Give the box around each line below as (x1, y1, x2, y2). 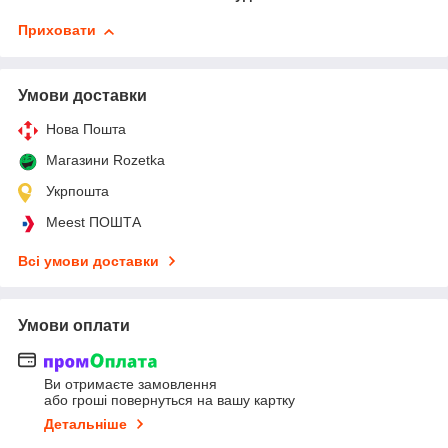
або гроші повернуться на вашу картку (44, 391, 295, 408)
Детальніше (44, 415, 127, 432)
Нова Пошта (46, 121, 126, 138)
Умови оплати (18, 317, 130, 335)
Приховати (18, 22, 96, 39)
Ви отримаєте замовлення (44, 375, 217, 392)
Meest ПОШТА (46, 214, 141, 231)
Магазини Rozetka (46, 152, 165, 169)
